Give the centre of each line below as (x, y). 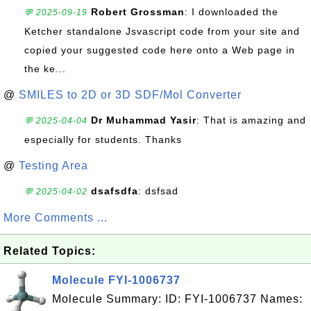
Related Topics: (50, 251)
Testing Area (53, 166)
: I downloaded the (232, 12)
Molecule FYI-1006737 (116, 280)
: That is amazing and (251, 120)
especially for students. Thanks (103, 140)
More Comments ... (56, 218)
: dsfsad (158, 191)
